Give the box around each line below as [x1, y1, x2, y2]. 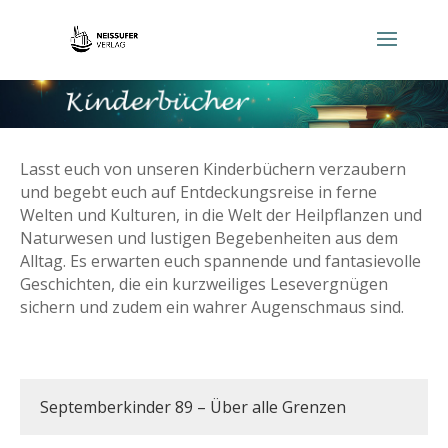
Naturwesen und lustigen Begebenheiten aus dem [20, 227, 398, 249]
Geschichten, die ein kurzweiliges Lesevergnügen [20, 273, 388, 295]
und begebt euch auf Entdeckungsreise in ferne [20, 181, 377, 203]
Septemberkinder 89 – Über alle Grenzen [40, 396, 346, 418]
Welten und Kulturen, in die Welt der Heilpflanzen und [20, 204, 422, 226]
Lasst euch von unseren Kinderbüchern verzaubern [20, 158, 406, 180]
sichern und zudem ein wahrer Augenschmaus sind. [20, 296, 404, 318]
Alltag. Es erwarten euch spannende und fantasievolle [20, 250, 421, 272]
